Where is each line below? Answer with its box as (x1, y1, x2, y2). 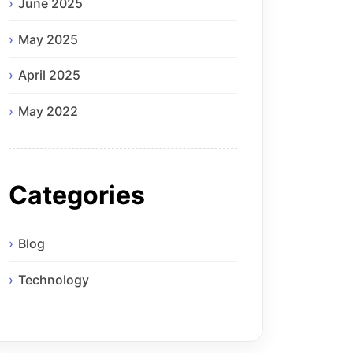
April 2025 (18, 67, 80, 84)
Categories (9, 179, 145, 210)
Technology (18, 271, 89, 288)
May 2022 (18, 103, 78, 120)
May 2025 (18, 31, 78, 47)
